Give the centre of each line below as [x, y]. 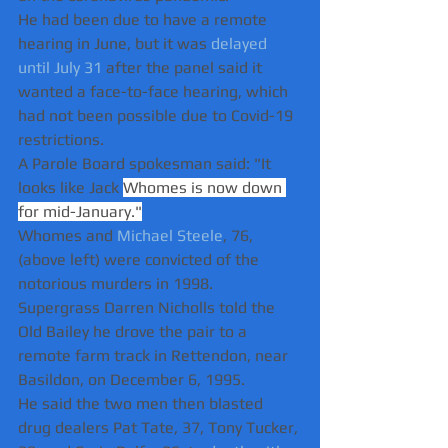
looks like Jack [70, 187]
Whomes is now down [204, 187]
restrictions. [61, 139]
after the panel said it [184, 67]
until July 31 [60, 67]
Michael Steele [170, 235]
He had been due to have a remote [144, 19]
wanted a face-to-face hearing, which [155, 91]
